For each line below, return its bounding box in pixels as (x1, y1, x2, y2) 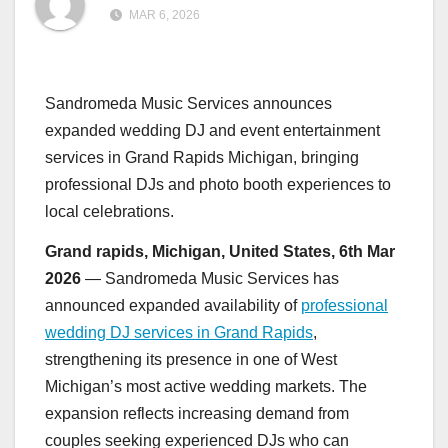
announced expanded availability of (45, 297, 301, 315)
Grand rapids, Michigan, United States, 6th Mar (45, 243, 395, 261)
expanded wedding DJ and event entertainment (45, 122, 380, 140)
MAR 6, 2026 (126, 8, 200, 23)
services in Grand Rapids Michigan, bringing (45, 149, 359, 167)
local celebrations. (45, 203, 174, 221)
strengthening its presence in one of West (45, 351, 337, 369)
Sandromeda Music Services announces (45, 95, 332, 113)
